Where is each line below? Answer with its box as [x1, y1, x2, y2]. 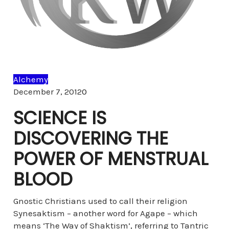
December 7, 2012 [13, 86, 82, 97]
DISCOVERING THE [13, 126, 168, 151]
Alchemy [13, 74, 48, 84]
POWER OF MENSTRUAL [13, 146, 208, 171]
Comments [86, 86, 130, 96]
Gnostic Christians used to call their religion [13, 196, 188, 206]
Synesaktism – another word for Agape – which [13, 208, 198, 218]
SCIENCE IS [13, 105, 106, 130]
